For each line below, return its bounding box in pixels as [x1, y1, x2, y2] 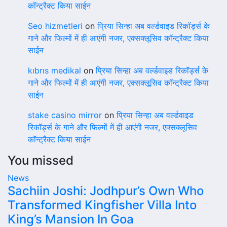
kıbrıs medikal [28, 65, 81, 75]
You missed [8, 153, 73, 168]
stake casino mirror [28, 110, 102, 120]
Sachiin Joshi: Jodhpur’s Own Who [8, 183, 204, 198]
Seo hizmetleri [28, 21, 83, 31]
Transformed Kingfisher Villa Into [8, 198, 197, 212]
